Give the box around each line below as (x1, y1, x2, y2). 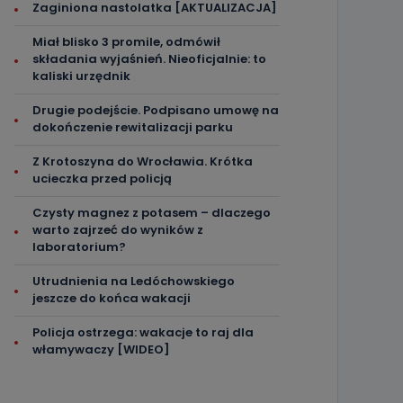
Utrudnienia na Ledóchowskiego (31, 273, 235, 290)
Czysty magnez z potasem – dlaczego (31, 204, 271, 221)
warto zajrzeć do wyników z (31, 221, 203, 238)
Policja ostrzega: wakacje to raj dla (31, 324, 254, 341)
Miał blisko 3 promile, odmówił (31, 33, 220, 50)
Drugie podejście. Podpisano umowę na (31, 102, 279, 119)
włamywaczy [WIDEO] (31, 341, 170, 358)
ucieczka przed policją (31, 170, 172, 187)
